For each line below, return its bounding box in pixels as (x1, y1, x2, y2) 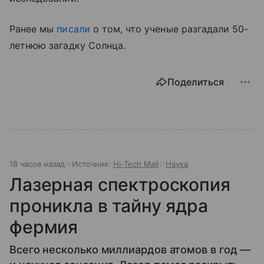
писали (57, 23, 90, 35)
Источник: (72, 159, 113, 169)
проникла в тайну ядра (9, 195, 208, 217)
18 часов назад (9, 159, 65, 169)
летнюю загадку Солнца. (9, 39, 126, 52)
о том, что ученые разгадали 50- (90, 23, 249, 35)
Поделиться (167, 76, 224, 88)
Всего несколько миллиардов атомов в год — (9, 243, 251, 256)
